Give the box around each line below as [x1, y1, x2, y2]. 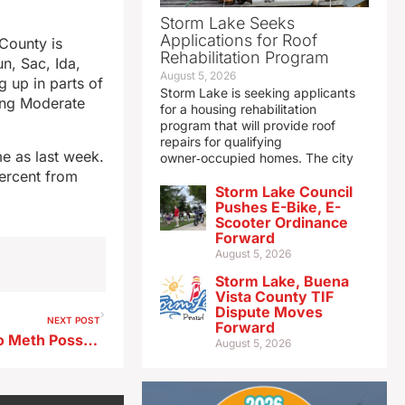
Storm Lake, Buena [214, 272, 349, 291]
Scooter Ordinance [214, 213, 348, 232]
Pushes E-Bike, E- [214, 198, 341, 217]
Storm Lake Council [214, 183, 353, 202]
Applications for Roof [159, 31, 317, 51]
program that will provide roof [159, 118, 335, 134]
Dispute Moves [214, 303, 323, 322]
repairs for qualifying [159, 134, 282, 150]
